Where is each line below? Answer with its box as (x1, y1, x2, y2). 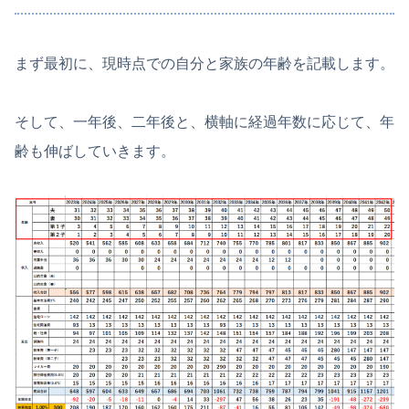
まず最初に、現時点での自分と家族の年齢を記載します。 (15, 56, 394, 72)
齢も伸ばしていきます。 (15, 143, 175, 160)
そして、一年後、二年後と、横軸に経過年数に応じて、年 (15, 114, 394, 131)
